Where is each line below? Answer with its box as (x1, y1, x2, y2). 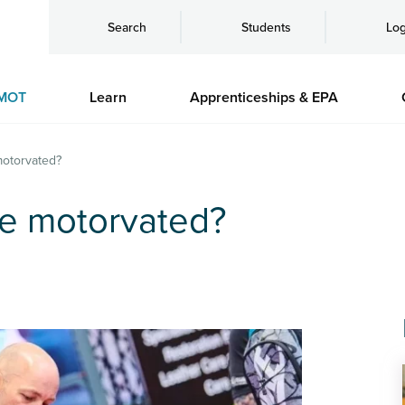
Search (107, 19, 146, 35)
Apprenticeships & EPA (189, 89, 338, 107)
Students (240, 19, 291, 35)
